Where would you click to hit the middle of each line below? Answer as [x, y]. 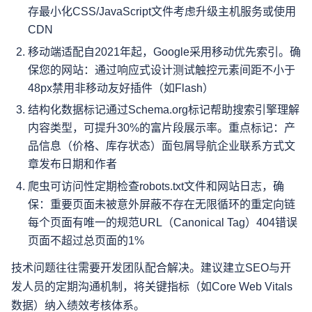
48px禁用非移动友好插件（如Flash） [121, 88]
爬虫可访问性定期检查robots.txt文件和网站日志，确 [156, 186]
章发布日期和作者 [72, 164]
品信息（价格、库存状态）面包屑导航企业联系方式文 [162, 146]
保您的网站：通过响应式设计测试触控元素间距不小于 [162, 70]
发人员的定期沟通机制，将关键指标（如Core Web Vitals [152, 286]
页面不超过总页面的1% [86, 240]
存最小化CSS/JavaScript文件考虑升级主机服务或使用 [162, 12]
